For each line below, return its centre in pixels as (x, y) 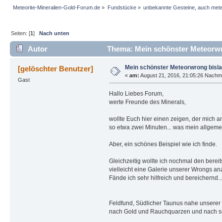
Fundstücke (122, 8)
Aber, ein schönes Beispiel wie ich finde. (163, 144)
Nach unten (55, 33)
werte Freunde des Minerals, (147, 102)
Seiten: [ (21, 33)
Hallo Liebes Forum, (136, 93)
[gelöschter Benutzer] (56, 68)
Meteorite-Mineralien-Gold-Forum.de (57, 8)
